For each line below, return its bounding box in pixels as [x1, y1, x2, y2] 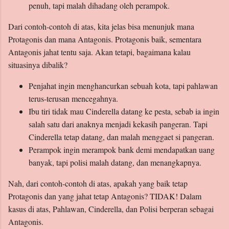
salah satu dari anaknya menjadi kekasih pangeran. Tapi [29, 119, 208, 130]
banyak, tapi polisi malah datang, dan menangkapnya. [29, 157, 201, 168]
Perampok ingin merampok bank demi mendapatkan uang [29, 144, 215, 155]
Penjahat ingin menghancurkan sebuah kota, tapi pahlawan [29, 80, 218, 91]
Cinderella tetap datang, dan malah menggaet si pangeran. [29, 131, 214, 143]
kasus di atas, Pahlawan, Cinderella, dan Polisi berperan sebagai [8, 203, 214, 215]
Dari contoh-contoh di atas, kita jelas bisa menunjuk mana [8, 21, 194, 32]
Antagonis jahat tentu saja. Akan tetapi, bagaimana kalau [8, 47, 191, 58]
